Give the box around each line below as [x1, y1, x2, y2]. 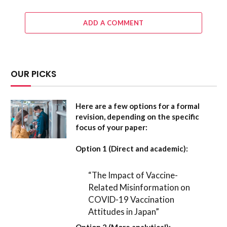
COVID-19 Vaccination [88, 194, 175, 205]
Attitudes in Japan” [88, 206, 160, 217]
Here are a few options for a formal [75, 101, 200, 111]
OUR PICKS [11, 68, 56, 81]
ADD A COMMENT [83, 19, 144, 27]
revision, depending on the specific [75, 112, 199, 122]
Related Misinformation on [88, 181, 191, 193]
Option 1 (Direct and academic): [75, 144, 188, 154]
